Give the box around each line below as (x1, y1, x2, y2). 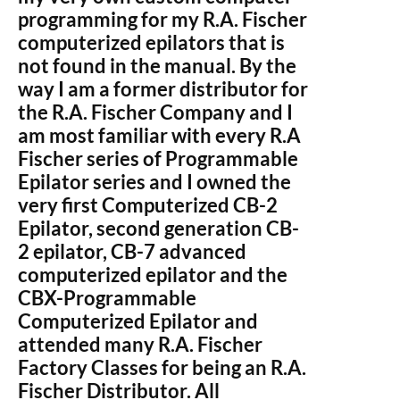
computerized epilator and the (18, 262, 287, 287)
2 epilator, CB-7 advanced (18, 239, 246, 263)
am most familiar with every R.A (18, 123, 301, 147)
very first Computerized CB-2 (18, 193, 278, 217)
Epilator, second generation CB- (18, 216, 299, 240)
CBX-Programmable (18, 286, 196, 310)
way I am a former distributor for (18, 77, 308, 101)
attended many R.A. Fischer (18, 332, 262, 356)
